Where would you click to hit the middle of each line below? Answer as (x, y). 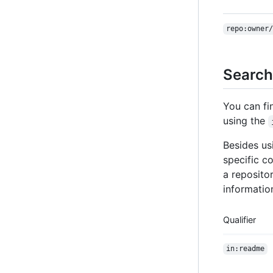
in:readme (245, 249)
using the (246, 121)
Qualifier (239, 220)
